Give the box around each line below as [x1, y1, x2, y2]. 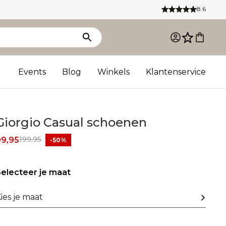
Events [18, 67, 46, 77]
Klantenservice [146, 67, 206, 77]
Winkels [97, 67, 130, 77]
